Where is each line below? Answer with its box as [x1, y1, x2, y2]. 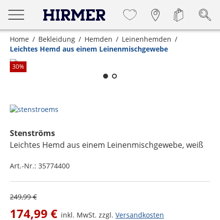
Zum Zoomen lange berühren [71, 44, 164, 53]
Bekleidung [38, 34, 75, 44]
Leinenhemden [122, 34, 171, 44]
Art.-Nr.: [10, 161, 38, 170]
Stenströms [10, 128, 55, 138]
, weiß [182, 139, 203, 150]
